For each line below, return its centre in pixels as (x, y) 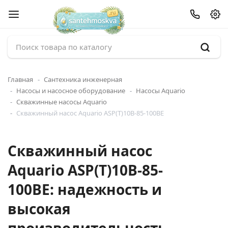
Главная (20, 79)
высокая (39, 209)
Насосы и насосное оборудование (71, 91)
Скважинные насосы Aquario (62, 102)
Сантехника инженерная (83, 79)
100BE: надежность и (85, 189)
